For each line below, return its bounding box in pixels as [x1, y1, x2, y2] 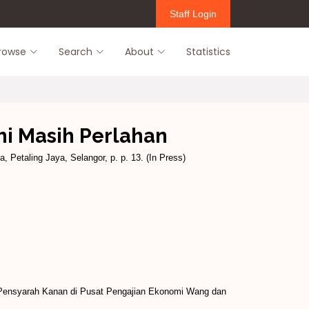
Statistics [186, 44, 230, 59]
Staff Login [170, 8, 217, 19]
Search [59, 44, 92, 59]
